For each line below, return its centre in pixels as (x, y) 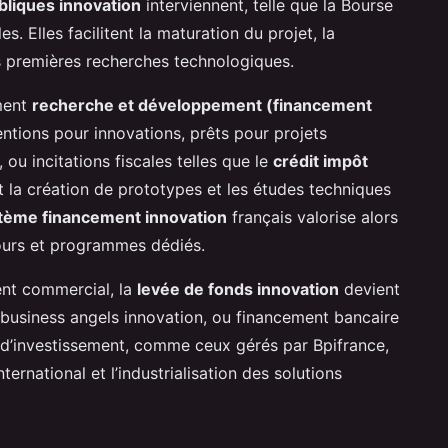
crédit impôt (320, 160)
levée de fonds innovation (238, 288)
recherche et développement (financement (202, 104)
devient (369, 288)
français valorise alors (312, 216)
